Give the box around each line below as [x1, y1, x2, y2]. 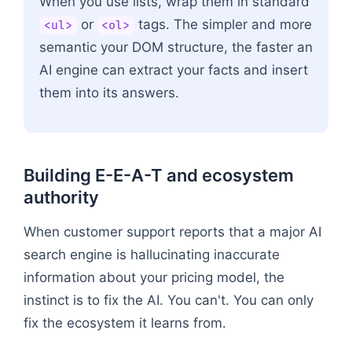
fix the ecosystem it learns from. [24, 314, 226, 331]
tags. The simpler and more [134, 16, 313, 32]
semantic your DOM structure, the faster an [39, 38, 313, 55]
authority [24, 186, 99, 207]
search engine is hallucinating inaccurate [24, 246, 280, 262]
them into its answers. [39, 84, 179, 101]
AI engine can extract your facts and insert [39, 61, 308, 78]
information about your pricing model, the [24, 269, 284, 285]
